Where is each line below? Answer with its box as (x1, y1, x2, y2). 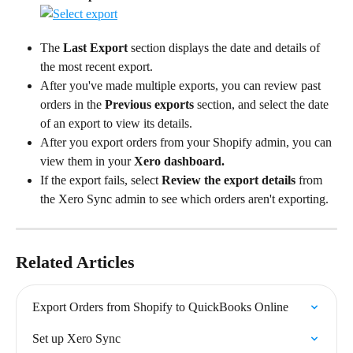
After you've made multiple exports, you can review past (40, 79, 324, 93)
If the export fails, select (40, 173, 162, 188)
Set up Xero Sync (32, 332, 121, 346)
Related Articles (16, 252, 135, 273)
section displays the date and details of (128, 41, 323, 55)
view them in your (40, 154, 134, 169)
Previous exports (105, 98, 194, 112)
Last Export (63, 41, 128, 55)
